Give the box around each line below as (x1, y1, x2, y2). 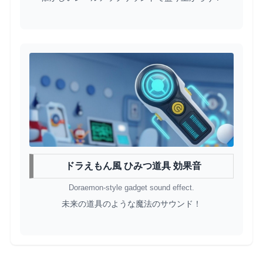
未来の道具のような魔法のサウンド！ (62, 198, 201, 208)
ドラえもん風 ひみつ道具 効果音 (65, 161, 201, 171)
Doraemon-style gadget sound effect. (69, 183, 194, 192)
